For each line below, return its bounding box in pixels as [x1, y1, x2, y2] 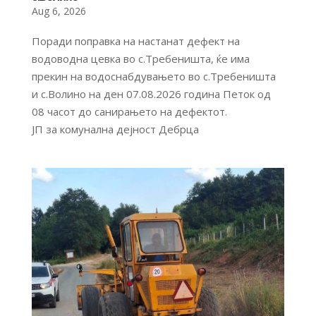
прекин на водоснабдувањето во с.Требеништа [31, 69, 276, 84]
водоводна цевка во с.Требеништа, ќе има [31, 51, 250, 66]
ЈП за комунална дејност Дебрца [31, 122, 199, 137]
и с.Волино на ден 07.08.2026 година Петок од [31, 87, 271, 102]
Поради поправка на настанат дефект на [31, 34, 240, 49]
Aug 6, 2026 [31, 4, 86, 18]
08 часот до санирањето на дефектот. [31, 104, 227, 119]
